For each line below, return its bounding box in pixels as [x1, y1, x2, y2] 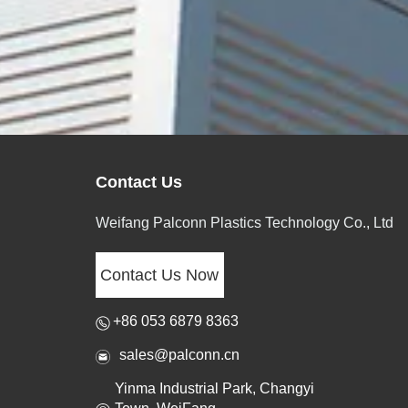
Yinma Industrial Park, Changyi [114, 381, 314, 397]
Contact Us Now [100, 265, 219, 284]
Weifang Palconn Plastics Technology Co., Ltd [96, 215, 394, 231]
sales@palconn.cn [119, 347, 240, 363]
